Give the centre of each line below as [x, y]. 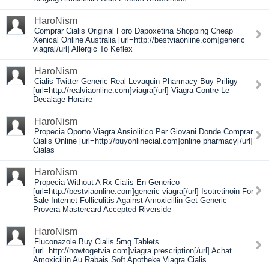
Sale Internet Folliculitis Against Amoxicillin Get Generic [130, 200]
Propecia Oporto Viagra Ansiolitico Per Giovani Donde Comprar [144, 132]
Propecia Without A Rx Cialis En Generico [107, 182]
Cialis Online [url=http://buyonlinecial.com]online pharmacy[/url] [143, 141]
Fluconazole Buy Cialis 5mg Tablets [97, 242]
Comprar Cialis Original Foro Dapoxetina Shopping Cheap [134, 31]
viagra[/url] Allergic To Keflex [83, 49]
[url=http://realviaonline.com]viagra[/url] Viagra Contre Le [131, 90]
